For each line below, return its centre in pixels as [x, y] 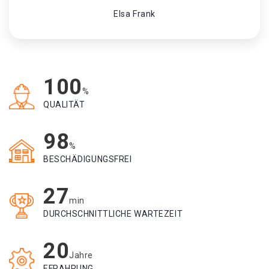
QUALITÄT [64, 104]
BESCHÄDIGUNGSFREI [88, 159]
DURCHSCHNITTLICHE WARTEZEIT [113, 214]
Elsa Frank [134, 14]
